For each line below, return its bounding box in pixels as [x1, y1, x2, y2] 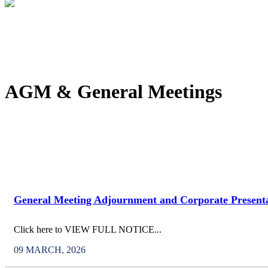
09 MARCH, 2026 [14, 245, 86, 255]
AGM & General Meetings [5, 81, 222, 103]
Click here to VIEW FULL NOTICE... [14, 224, 162, 235]
